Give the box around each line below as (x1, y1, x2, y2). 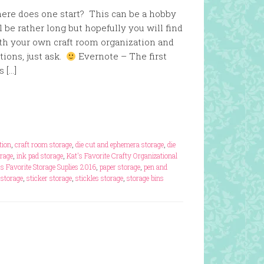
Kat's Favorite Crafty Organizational (67, 151, 177, 160)
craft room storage (15, 140, 72, 149)
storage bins (127, 173, 164, 183)
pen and (144, 162, 167, 171)
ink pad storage (16, 151, 63, 160)
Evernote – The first (76, 50, 167, 62)
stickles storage (75, 173, 123, 183)
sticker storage (27, 173, 72, 183)
